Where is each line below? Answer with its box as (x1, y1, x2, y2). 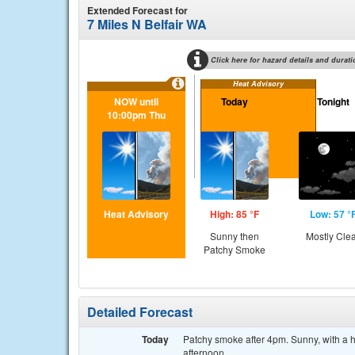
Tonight (316, 94, 349, 109)
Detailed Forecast (87, 303, 193, 321)
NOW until (114, 94, 158, 109)
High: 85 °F (210, 207, 259, 221)
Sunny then (210, 229, 259, 242)
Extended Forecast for (87, 3, 188, 17)
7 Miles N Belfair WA (87, 15, 207, 33)
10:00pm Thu (107, 108, 166, 122)
